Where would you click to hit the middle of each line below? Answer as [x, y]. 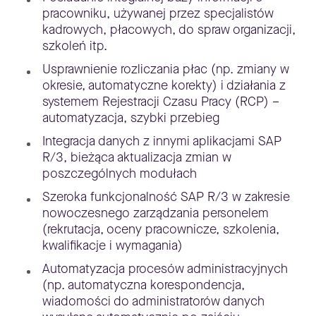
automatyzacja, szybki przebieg [130, 117]
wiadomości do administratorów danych [153, 301]
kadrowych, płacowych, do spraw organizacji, [169, 29]
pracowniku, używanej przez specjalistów [158, 13]
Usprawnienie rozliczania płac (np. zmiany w [165, 69]
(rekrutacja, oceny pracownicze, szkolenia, [160, 229]
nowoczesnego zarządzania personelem [155, 213]
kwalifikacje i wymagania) [112, 245]
